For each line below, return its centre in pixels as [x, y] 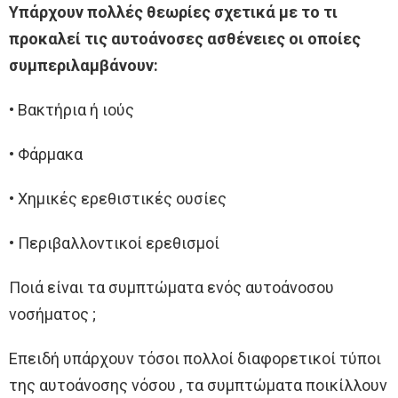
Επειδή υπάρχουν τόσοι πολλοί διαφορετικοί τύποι [195, 358]
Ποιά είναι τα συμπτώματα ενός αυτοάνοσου [171, 287]
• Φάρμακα [46, 154]
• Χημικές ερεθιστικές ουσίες [118, 198]
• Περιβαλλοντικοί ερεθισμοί [114, 243]
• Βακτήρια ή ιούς [72, 109]
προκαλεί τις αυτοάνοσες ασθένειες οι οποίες [185, 38]
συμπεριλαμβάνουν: [84, 65]
